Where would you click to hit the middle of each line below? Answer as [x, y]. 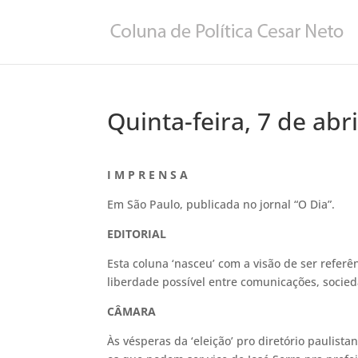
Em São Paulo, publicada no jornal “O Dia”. [221, 204]
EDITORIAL [137, 234]
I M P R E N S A [148, 175]
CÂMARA [132, 311]
